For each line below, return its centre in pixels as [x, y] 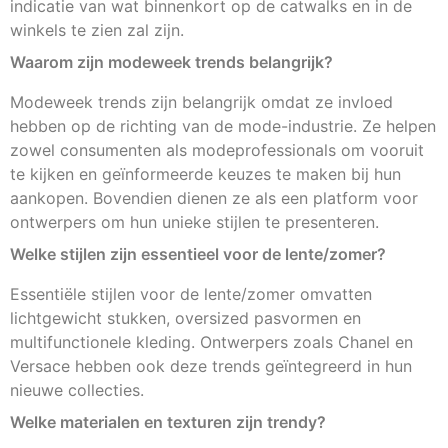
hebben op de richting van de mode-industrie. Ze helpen [223, 126]
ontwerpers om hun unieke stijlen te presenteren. [194, 222]
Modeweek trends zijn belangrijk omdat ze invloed [201, 102]
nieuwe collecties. [77, 390]
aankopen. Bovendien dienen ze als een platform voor [214, 198]
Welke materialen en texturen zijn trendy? [168, 422]
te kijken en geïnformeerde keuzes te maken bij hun [205, 174]
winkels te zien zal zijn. [97, 30]
